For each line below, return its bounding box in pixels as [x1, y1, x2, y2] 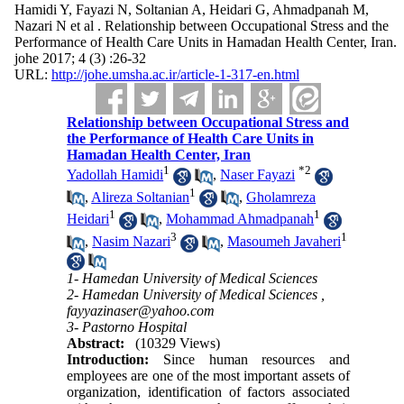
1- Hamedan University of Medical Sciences [67, 270, 318, 286]
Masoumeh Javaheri [227, 234, 342, 250]
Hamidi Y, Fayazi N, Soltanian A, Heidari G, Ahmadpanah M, [14, 2, 369, 17]
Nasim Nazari [92, 234, 171, 250]
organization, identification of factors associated [67, 383, 350, 399]
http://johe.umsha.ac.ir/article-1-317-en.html [50, 67, 299, 82]
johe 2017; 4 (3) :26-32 [14, 50, 146, 66]
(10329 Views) [135, 335, 221, 351]
